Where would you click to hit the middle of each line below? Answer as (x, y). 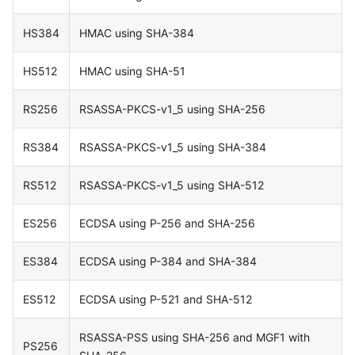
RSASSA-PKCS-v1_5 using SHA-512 (172, 185)
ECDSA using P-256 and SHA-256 (167, 223)
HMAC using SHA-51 (132, 71)
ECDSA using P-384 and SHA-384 (168, 261)
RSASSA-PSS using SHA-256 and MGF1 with (195, 338)
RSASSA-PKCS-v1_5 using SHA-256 (172, 109)
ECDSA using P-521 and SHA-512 (166, 300)
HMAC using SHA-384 (137, 33)
